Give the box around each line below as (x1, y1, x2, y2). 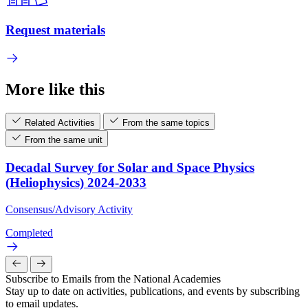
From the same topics (122, 118, 210, 129)
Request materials (5, 22, 105, 37)
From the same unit (25, 135, 102, 146)
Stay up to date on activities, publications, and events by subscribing (5, 285, 300, 297)
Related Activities (25, 118, 95, 129)
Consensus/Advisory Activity (5, 203, 133, 215)
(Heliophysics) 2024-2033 (5, 175, 146, 190)
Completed (5, 226, 53, 239)
